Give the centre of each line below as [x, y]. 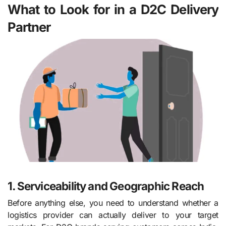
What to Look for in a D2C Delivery [113, 9]
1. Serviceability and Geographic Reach [106, 186]
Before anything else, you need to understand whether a [113, 203]
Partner [29, 27]
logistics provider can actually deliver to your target [113, 215]
